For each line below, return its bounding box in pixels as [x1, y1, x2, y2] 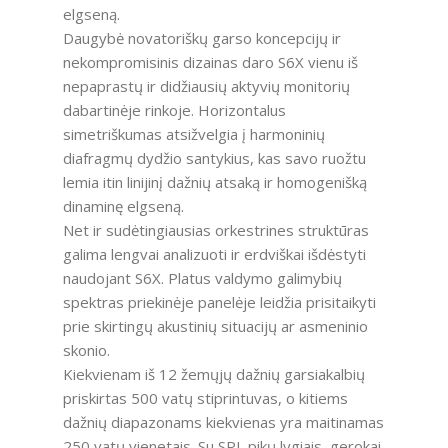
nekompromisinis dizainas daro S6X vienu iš [62, 52, 358, 73]
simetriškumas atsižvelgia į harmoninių [62, 124, 325, 145]
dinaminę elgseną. [62, 196, 184, 217]
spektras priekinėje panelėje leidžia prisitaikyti [62, 292, 376, 313]
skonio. [62, 340, 110, 361]
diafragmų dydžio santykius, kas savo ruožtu [62, 148, 366, 169]
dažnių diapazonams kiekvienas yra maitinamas [62, 412, 384, 433]
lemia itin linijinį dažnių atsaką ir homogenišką [62, 172, 367, 193]
